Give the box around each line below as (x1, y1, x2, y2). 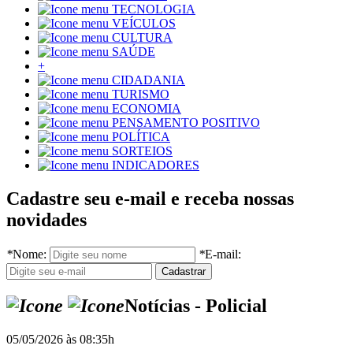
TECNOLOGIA (112, 2, 195, 17)
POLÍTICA (112, 130, 170, 144)
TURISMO (112, 87, 169, 102)
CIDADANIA (112, 73, 185, 87)
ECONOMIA (112, 102, 181, 116)
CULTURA (112, 31, 173, 45)
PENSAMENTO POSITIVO (112, 116, 260, 130)
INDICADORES (112, 158, 199, 173)
